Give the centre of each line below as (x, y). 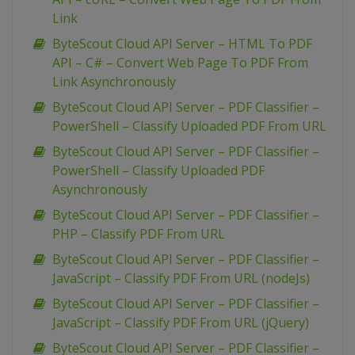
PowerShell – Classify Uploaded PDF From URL (189, 126)
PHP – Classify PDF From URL (139, 234)
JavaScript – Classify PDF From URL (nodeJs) (181, 279)
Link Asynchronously (114, 82)
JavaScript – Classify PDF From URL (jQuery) (181, 323)
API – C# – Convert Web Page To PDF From (180, 63)
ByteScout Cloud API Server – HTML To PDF (182, 44)
